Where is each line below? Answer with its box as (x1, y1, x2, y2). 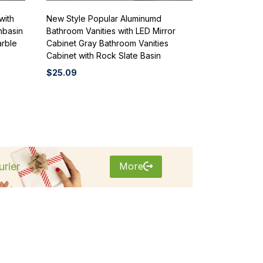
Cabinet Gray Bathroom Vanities (46, 38, 168, 48)
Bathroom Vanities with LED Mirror (46, 25, 176, 36)
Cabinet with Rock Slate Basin (46, 50, 161, 60)
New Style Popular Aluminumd (46, 13, 161, 23)
